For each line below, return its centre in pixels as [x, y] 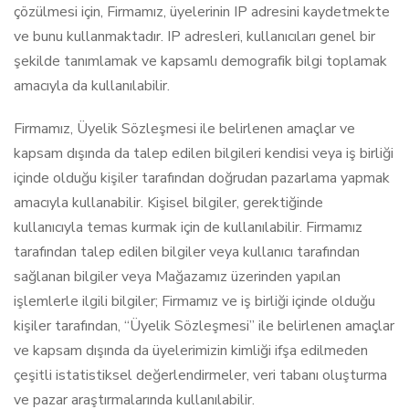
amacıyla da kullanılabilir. [92, 86]
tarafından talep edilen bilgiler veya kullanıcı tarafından [187, 252]
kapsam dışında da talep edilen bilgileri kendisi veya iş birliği [204, 153]
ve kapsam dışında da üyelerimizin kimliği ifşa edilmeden [191, 351]
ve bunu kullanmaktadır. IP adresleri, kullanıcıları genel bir [194, 37]
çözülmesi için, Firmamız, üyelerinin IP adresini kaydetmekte [202, 12]
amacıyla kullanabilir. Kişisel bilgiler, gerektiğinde [168, 203]
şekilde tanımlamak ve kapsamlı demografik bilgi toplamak [200, 61]
